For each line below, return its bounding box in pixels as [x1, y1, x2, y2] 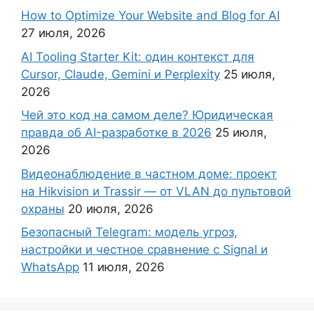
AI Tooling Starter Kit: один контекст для [21, 49, 254, 64]
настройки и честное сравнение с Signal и [21, 243, 268, 257]
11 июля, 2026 [83, 260, 165, 275]
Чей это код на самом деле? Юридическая [21, 108, 273, 123]
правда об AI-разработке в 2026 [21, 125, 212, 140]
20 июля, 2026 [68, 201, 153, 216]
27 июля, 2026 [21, 26, 106, 41]
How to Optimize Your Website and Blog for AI [21, 8, 280, 23]
